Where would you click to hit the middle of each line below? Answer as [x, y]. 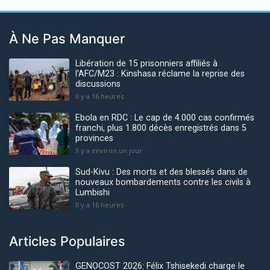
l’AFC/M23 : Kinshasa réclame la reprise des [160, 74]
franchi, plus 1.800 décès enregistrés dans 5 [161, 128]
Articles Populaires [67, 241]
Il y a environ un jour [109, 151]
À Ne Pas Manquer [67, 39]
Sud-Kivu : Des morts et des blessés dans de [162, 172]
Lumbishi [93, 193]
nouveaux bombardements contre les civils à [163, 183]
